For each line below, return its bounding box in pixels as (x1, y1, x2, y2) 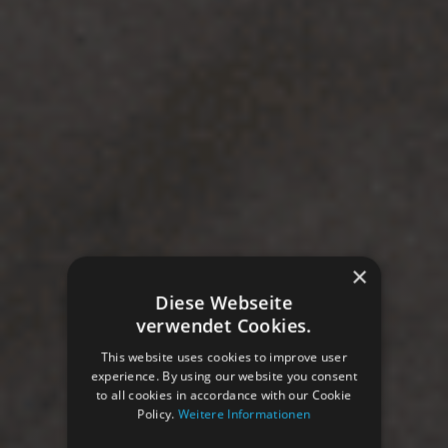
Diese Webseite (155, 290, 293, 315)
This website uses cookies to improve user (100, 348, 348, 366)
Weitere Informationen (178, 405, 311, 423)
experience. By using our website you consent (90, 367, 358, 385)
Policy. (137, 405, 179, 423)
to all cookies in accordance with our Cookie (96, 386, 352, 404)
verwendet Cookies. (135, 313, 313, 338)
